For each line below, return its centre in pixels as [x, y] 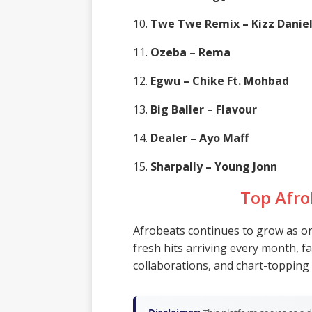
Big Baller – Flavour [203, 110]
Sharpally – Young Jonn [213, 167]
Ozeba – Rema [190, 53]
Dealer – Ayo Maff [199, 138]
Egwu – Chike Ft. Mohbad [219, 81]
